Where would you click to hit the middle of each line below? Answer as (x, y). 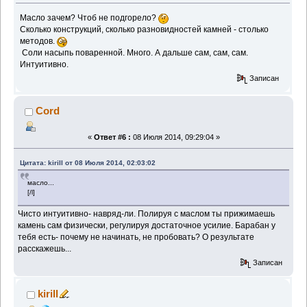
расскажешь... (45, 249)
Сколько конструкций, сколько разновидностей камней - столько (145, 29)
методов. (39, 41)
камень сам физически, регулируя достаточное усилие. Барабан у (147, 226)
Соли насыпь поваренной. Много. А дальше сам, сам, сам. (134, 52)
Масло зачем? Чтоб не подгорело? (89, 17)
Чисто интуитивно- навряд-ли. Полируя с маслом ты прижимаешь (147, 214)
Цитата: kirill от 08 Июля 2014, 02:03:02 (88, 163)
